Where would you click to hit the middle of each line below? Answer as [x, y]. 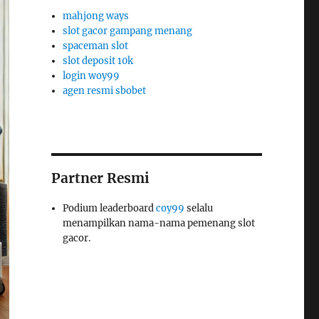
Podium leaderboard [110, 208]
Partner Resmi [100, 178]
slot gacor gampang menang [128, 31]
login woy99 [91, 76]
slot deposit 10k [98, 61]
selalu [199, 208]
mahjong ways [96, 16]
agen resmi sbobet [105, 91]
